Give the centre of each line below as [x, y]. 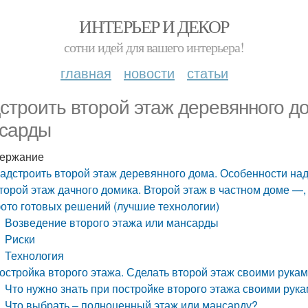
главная [86, 73]
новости [149, 73]
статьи [208, 73]
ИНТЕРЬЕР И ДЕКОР [154, 26]
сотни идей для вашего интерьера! [154, 47]
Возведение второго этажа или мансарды [112, 222]
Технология [35, 255]
